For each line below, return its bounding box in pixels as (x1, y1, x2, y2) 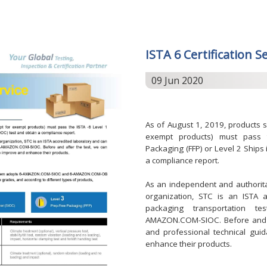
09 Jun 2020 (151, 74, 203, 88)
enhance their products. (145, 238, 232, 250)
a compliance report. (145, 155, 219, 166)
